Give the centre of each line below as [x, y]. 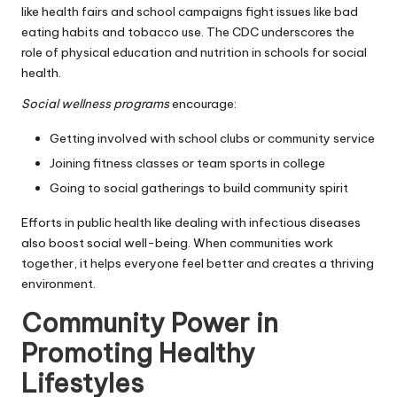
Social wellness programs [95, 104]
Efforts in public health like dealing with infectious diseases [191, 223]
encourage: [203, 104]
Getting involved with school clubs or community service [212, 139]
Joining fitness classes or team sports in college [187, 163]
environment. [58, 284]
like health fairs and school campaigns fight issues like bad [190, 12]
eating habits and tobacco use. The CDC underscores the [188, 32]
